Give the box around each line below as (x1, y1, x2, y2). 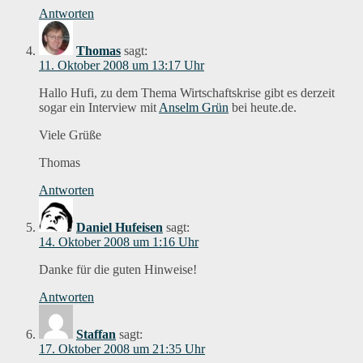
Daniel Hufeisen (76, 220, 163, 234)
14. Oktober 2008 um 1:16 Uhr (39, 234, 199, 249)
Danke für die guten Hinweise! (39, 262, 197, 276)
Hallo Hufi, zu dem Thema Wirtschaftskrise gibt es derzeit (39, 85, 335, 100)
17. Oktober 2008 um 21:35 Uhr (39, 341, 205, 356)
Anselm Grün (159, 100, 228, 114)
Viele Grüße (39, 127, 101, 142)
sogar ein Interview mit (39, 100, 159, 114)
